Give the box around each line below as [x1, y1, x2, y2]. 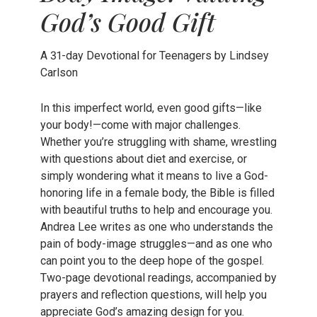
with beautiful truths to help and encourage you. [40, 203, 272, 217]
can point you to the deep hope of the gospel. [40, 254, 264, 268]
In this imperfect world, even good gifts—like [40, 101, 262, 115]
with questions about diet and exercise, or [40, 152, 247, 166]
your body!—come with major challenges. [40, 118, 241, 132]
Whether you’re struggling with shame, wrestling [40, 135, 277, 149]
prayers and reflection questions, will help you [40, 288, 267, 302]
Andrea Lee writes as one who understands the [40, 220, 273, 234]
